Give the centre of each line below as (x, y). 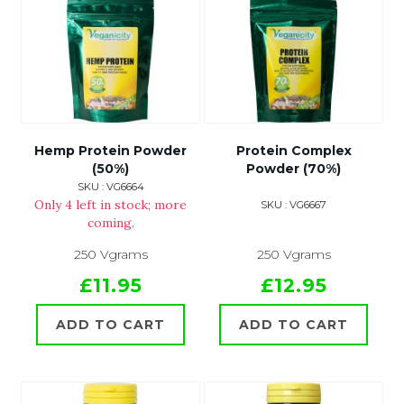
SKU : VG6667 (294, 205)
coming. (110, 223)
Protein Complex (294, 151)
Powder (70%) (294, 169)
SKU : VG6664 (110, 187)
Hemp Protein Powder (110, 151)
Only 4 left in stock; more (110, 205)
